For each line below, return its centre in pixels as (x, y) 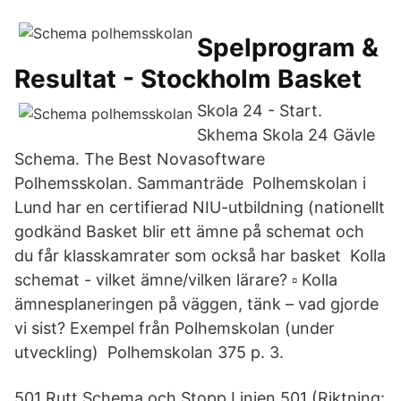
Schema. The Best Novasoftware (140, 159)
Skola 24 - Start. (260, 111)
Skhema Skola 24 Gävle (286, 135)
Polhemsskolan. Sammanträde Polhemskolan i (190, 183)
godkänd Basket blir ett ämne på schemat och (189, 231)
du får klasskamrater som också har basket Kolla (200, 256)
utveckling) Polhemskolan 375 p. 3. (149, 352)
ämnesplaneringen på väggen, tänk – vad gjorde (196, 304)
